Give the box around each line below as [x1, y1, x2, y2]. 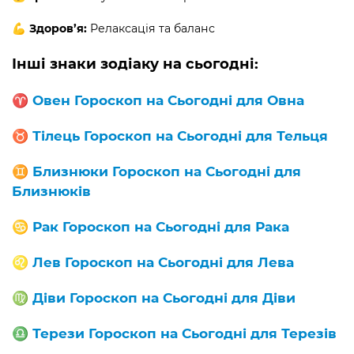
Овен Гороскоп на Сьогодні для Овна [32, 91, 304, 108]
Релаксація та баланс [87, 21, 215, 36]
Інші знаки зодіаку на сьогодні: [12, 54, 258, 73]
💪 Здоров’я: [12, 21, 87, 36]
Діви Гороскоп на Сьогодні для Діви [32, 288, 296, 306]
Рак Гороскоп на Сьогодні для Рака [32, 217, 289, 235]
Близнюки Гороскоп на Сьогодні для [32, 162, 301, 179]
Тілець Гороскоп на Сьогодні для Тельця [32, 126, 328, 144]
